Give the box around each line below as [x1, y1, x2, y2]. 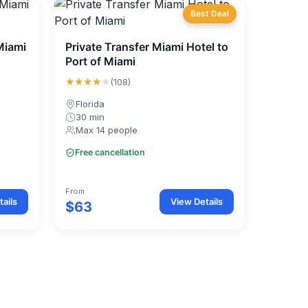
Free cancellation [75, 147, 146, 157]
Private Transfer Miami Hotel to [65, 40, 229, 54]
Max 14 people [76, 124, 138, 135]
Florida [76, 98, 105, 109]
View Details [170, 195, 223, 207]
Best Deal [190, 8, 229, 19]
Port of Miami [65, 54, 136, 68]
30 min [76, 111, 105, 122]
